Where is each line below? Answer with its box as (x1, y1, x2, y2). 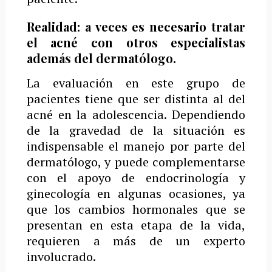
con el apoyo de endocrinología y (26, 169, 246, 186)
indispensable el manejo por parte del (26, 138, 246, 155)
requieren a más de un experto (26, 233, 246, 250)
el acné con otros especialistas (26, 34, 246, 51)
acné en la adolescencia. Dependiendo (26, 106, 246, 123)
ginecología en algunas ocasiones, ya (26, 185, 246, 202)
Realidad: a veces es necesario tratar (26, 18, 246, 35)
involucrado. (26, 248, 95, 265)
